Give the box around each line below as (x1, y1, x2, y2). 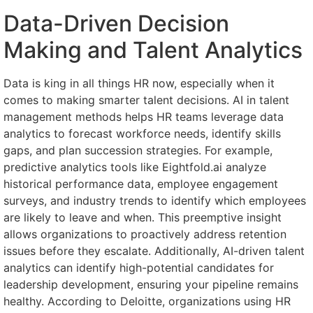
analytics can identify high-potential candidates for (3, 260, 274, 275)
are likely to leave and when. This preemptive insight (3, 210, 282, 224)
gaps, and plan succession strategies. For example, (3, 143, 272, 157)
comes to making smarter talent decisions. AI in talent (3, 92, 289, 107)
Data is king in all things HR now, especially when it (3, 75, 275, 90)
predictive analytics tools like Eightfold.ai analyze (3, 159, 266, 174)
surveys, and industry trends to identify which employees (3, 193, 306, 208)
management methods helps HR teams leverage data (3, 109, 284, 124)
